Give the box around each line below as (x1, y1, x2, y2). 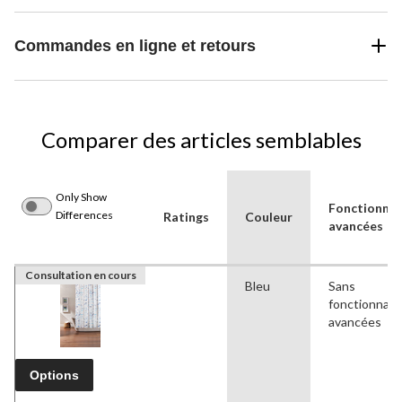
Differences (56, 207, 113, 222)
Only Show (56, 189, 107, 204)
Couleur (245, 208, 293, 224)
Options (30, 367, 79, 382)
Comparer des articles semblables (40, 126, 362, 153)
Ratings (163, 208, 209, 224)
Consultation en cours (24, 267, 136, 282)
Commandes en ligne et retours (14, 36, 256, 55)
